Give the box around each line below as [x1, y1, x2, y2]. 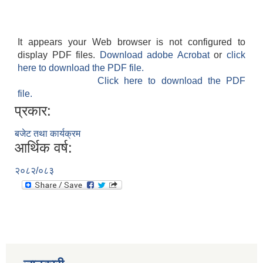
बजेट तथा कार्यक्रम [15, 129, 80, 139]
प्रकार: [15, 103, 51, 119]
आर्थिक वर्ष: [15, 140, 72, 156]
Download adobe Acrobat [99, 50, 214, 60]
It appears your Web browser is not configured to [18, 37, 245, 48]
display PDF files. [18, 50, 100, 60]
